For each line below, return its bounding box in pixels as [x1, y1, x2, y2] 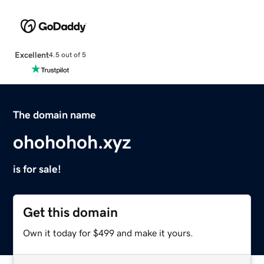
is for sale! [13, 163, 62, 174]
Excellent [14, 50, 49, 59]
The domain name [13, 109, 97, 120]
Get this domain [23, 205, 118, 219]
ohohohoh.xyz [13, 132, 132, 151]
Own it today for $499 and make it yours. [23, 227, 194, 237]
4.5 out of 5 [48, 51, 86, 59]
